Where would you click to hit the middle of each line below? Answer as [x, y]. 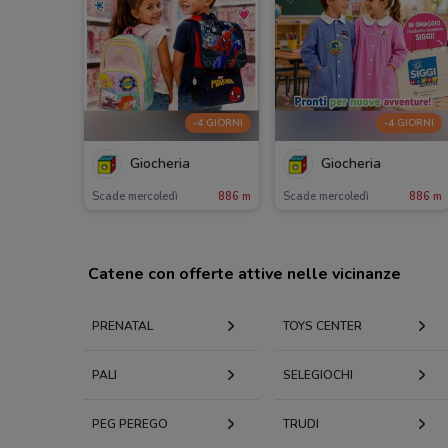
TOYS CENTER [322, 325]
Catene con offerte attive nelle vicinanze [244, 273]
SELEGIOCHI [317, 374]
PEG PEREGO [130, 423]
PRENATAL [122, 325]
